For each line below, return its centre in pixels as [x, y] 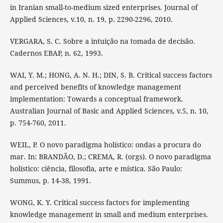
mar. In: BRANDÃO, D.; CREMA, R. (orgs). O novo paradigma [110, 156]
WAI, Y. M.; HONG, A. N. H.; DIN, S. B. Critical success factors [111, 75]
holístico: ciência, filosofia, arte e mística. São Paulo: [96, 168]
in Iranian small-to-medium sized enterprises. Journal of [104, 7]
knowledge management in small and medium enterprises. [109, 214]
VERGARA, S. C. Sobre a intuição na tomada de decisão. [102, 41]
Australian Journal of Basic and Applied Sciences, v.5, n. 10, [109, 111]
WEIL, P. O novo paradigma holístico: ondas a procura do [105, 144]
